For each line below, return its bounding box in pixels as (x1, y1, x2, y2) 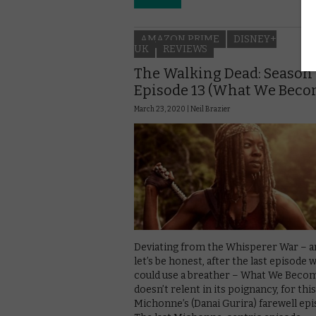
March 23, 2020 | (134, 104, 190, 114)
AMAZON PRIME (140, 32, 219, 45)
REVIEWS (163, 42, 207, 55)
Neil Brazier (190, 104, 231, 114)
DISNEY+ (233, 32, 276, 45)
